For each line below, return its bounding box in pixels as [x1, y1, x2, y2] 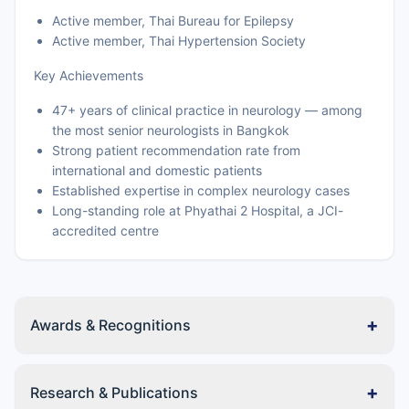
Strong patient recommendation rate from [52, 142, 300, 158]
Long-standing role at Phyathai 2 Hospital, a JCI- [52, 203, 343, 218]
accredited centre [52, 223, 159, 238]
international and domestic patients [52, 163, 262, 178]
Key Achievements [34, 68, 143, 83]
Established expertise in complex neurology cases [52, 183, 350, 198]
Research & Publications [30, 383, 198, 402]
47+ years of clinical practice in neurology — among [52, 102, 362, 118]
